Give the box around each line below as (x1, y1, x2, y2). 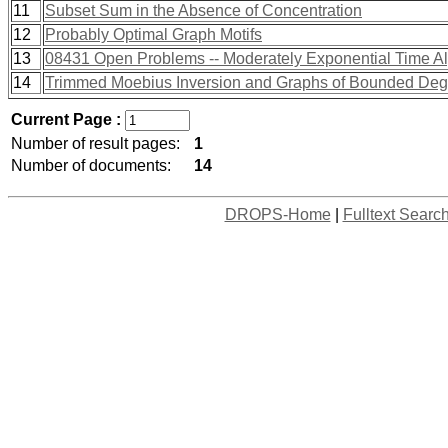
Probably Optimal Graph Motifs (45, 26, 262, 43)
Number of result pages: (11, 135, 180, 152)
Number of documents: (11, 157, 171, 174)
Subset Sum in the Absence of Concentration (45, 2, 362, 19)
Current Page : (11, 111, 125, 128)
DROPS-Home (224, 206, 331, 223)
